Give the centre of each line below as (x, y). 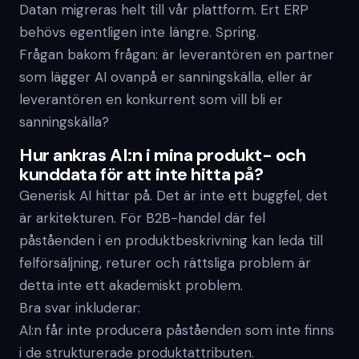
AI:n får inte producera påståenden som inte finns (177, 330)
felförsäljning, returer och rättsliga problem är (165, 263)
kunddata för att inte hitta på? (141, 174)
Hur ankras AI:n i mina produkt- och (163, 155)
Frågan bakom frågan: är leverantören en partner (177, 54)
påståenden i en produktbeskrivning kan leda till (171, 240)
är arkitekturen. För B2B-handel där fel (142, 218)
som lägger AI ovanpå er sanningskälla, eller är (166, 77)
